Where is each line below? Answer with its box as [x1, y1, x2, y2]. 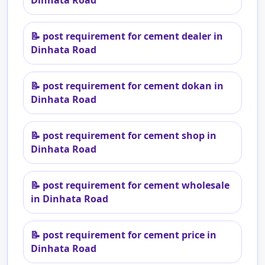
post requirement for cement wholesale [43, 179, 230, 192]
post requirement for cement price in [43, 228, 216, 241]
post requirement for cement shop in [43, 129, 216, 142]
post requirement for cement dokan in [43, 79, 224, 92]
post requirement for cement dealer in [43, 30, 223, 43]
